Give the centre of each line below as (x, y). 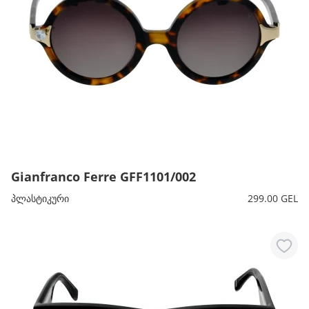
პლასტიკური (40, 198)
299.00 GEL (273, 198)
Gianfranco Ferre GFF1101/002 (103, 177)
